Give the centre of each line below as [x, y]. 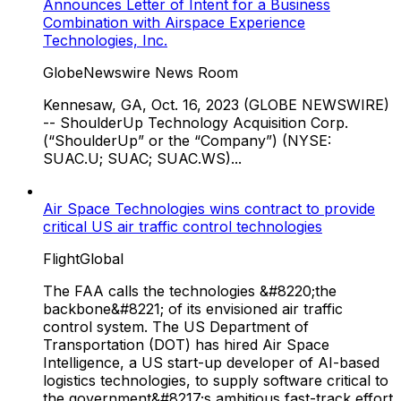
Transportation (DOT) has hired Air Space [186, 344]
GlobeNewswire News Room [141, 72]
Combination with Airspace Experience [174, 22]
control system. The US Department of [176, 326]
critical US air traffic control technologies [183, 226]
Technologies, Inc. [105, 40]
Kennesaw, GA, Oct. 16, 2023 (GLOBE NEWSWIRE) [216, 104]
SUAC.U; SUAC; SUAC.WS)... [142, 158]
